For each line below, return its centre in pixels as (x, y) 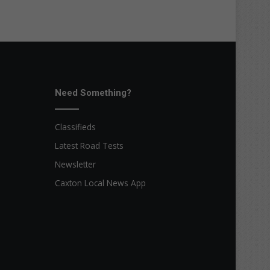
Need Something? (93, 93)
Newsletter (75, 164)
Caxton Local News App (100, 183)
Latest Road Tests (89, 145)
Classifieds (75, 127)
